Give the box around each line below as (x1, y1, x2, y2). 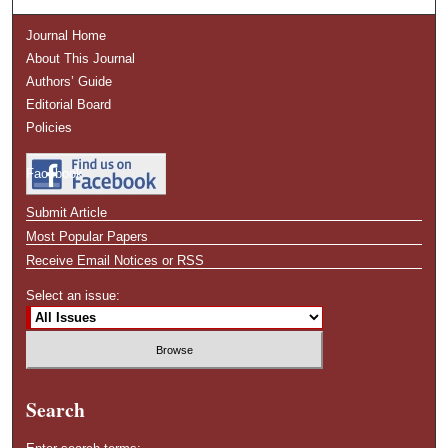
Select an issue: (26, 287, 121, 303)
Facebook (26, 165, 84, 181)
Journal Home (26, 27, 107, 43)
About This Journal (26, 50, 136, 66)
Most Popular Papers (26, 228, 149, 244)
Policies (26, 119, 73, 135)
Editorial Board (26, 96, 112, 112)
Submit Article (26, 204, 108, 220)
